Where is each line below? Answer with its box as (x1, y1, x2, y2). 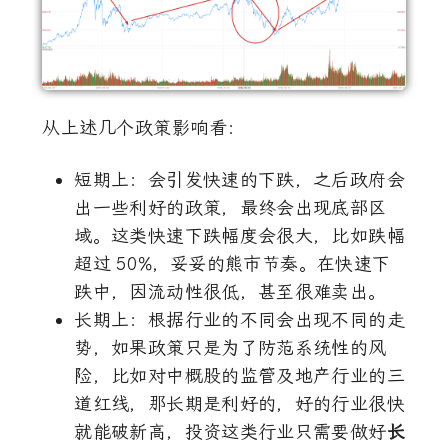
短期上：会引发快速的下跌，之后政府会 (74, 168, 405, 191)
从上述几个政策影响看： (42, 116, 246, 139)
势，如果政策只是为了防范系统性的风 (74, 336, 387, 359)
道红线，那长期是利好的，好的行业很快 (74, 392, 405, 415)
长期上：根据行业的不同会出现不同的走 (74, 308, 405, 331)
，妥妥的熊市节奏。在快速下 (151, 252, 391, 275)
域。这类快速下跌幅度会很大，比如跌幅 (74, 224, 405, 247)
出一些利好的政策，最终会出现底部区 (74, 196, 387, 219)
